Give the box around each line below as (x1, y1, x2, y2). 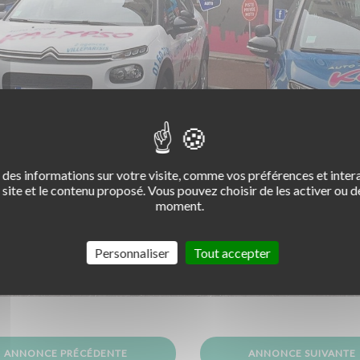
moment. (155, 197, 204, 213)
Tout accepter (193, 244, 271, 260)
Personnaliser (94, 244, 170, 260)
